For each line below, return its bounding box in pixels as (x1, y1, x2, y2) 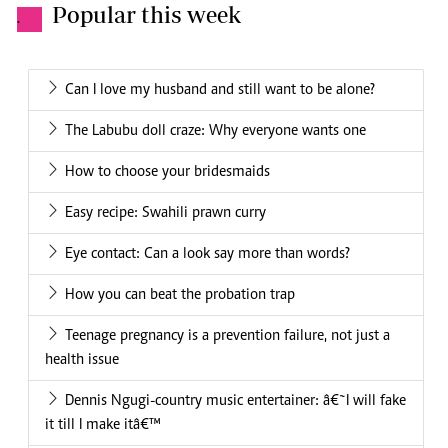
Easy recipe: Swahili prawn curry (65, 205, 266, 222)
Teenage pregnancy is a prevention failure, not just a (65, 328, 390, 345)
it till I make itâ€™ (45, 417, 161, 434)
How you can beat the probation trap (65, 287, 295, 304)
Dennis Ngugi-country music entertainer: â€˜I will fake (65, 393, 406, 410)
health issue (45, 352, 119, 369)
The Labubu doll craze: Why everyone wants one (65, 123, 366, 140)
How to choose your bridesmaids (65, 164, 270, 181)
